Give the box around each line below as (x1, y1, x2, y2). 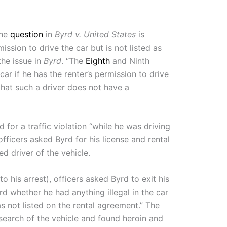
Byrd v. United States (55, 29, 136, 40)
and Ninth (110, 55, 149, 66)
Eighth (86, 55, 110, 66)
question (10, 29, 43, 40)
